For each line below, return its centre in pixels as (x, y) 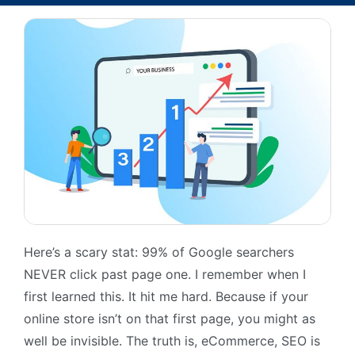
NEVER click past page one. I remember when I (165, 275)
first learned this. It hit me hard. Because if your (166, 297)
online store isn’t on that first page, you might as (170, 319)
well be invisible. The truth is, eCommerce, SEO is (172, 341)
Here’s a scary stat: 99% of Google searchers (159, 252)
